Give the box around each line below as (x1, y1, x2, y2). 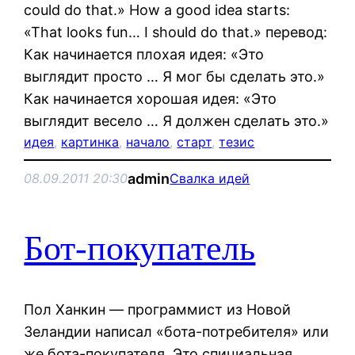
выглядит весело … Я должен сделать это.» (24, 112, 330, 129)
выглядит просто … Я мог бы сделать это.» (24, 67, 326, 85)
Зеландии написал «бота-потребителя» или (24, 323, 330, 340)
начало (126, 133, 170, 150)
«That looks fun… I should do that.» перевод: (24, 23, 328, 40)
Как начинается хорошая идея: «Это (24, 90, 277, 107)
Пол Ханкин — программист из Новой (24, 300, 292, 318)
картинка (61, 133, 120, 150)
